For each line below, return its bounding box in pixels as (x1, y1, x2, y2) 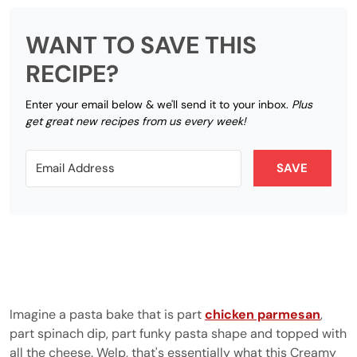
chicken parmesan (205, 306, 320, 323)
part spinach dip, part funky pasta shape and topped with (10, 325, 347, 342)
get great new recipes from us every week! (25, 114, 245, 128)
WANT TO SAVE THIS (25, 29, 257, 61)
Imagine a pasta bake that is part (10, 306, 205, 323)
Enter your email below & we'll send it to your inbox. (25, 97, 292, 112)
